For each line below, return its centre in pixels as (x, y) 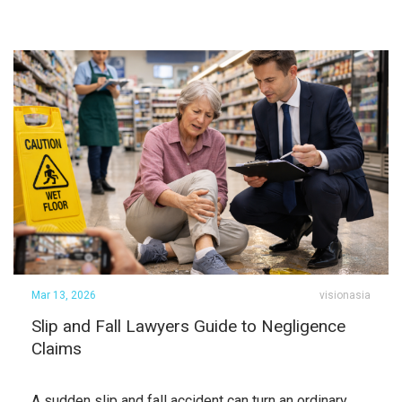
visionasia (345, 295)
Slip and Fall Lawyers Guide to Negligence (188, 326)
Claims (57, 349)
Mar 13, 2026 (64, 295)
